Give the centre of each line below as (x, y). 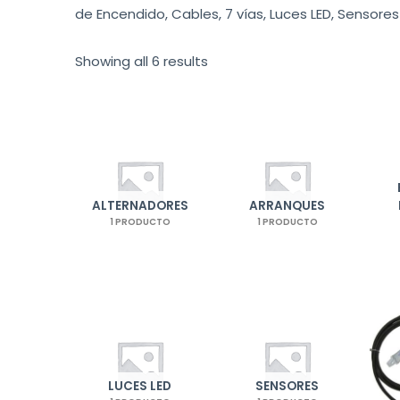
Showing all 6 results (142, 62)
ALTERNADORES (140, 205)
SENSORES (287, 387)
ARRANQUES (287, 205)
